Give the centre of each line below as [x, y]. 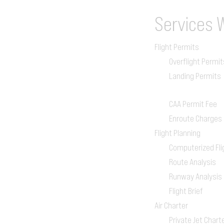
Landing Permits [195, 75]
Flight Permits [177, 46]
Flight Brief [186, 190]
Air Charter [171, 205]
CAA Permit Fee [193, 103]
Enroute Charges [196, 118]
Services [186, 23]
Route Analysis [193, 161]
